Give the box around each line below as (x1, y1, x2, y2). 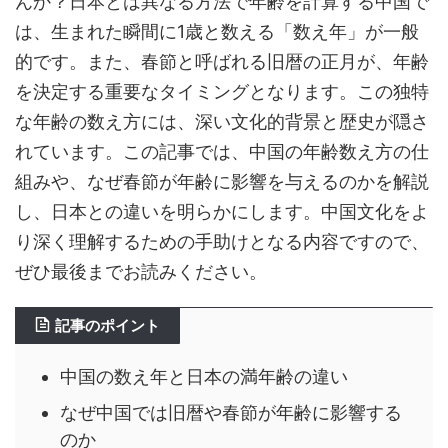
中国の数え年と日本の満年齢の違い (60, 366, 348, 387)
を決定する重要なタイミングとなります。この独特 (15, 80, 429, 102)
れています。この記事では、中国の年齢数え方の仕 (15, 140, 429, 162)
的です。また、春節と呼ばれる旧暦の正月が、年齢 (15, 50, 429, 72)
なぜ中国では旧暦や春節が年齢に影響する (60, 402, 402, 423)
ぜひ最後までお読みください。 (15, 260, 267, 282)
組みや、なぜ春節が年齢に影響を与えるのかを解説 (15, 170, 429, 192)
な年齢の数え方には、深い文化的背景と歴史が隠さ (15, 110, 429, 132)
